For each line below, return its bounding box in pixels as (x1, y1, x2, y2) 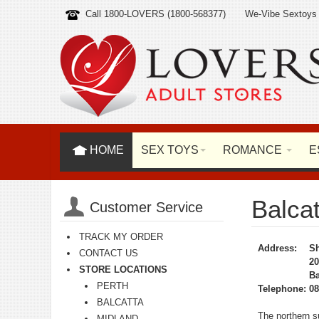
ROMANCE (223, 144, 282, 156)
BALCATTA (97, 297, 144, 308)
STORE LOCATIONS (79, 264, 167, 275)
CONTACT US (79, 248, 138, 258)
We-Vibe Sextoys (244, 9, 317, 19)
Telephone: (258, 283, 307, 295)
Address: (258, 243, 298, 254)
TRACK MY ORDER (79, 231, 163, 242)
